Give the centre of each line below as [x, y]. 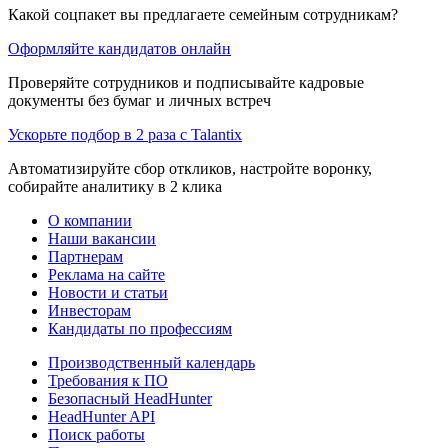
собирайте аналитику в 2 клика [115, 186]
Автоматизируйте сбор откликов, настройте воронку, [190, 168]
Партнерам [85, 256]
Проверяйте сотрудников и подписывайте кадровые [186, 82]
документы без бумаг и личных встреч [139, 100]
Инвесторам [89, 310]
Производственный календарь [151, 362]
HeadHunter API [101, 416]
